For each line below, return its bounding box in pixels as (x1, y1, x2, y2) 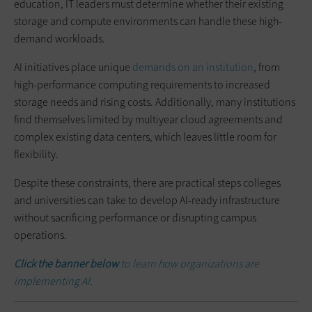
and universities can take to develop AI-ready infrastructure (14, 193, 280, 208)
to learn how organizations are (120, 256, 259, 272)
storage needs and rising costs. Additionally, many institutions (14, 95, 295, 110)
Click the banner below (14, 256, 120, 272)
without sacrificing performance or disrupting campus (14, 210, 256, 226)
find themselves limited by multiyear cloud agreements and (14, 112, 283, 127)
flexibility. (14, 147, 58, 162)
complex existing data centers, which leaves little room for (14, 130, 276, 145)
